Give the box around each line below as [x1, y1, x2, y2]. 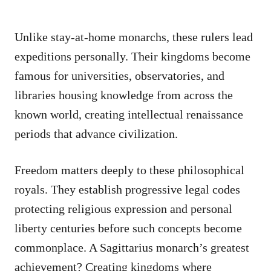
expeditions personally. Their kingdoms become [15, 49, 250, 63]
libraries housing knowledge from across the [15, 88, 233, 102]
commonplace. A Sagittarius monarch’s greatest [15, 240, 249, 254]
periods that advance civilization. [15, 126, 178, 140]
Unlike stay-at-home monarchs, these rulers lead [15, 30, 253, 44]
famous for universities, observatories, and [15, 68, 224, 82]
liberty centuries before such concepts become [15, 221, 242, 235]
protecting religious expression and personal [15, 201, 232, 215]
